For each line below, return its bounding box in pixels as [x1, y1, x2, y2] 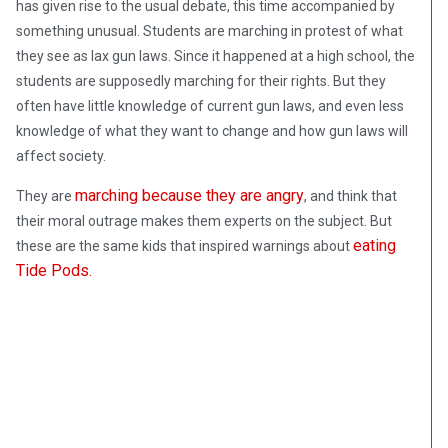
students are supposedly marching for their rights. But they [16, 73, 386, 90]
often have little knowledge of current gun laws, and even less [16, 98, 404, 115]
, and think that [304, 188, 397, 205]
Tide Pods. [16, 261, 92, 281]
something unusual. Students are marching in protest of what [16, 23, 403, 40]
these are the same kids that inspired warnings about [16, 238, 353, 255]
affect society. [16, 148, 106, 165]
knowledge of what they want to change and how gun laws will [16, 123, 408, 140]
